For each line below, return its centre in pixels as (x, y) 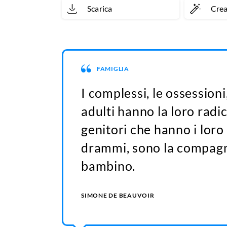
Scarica (100, 9)
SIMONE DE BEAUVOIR (118, 196)
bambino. (108, 166)
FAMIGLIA (113, 68)
